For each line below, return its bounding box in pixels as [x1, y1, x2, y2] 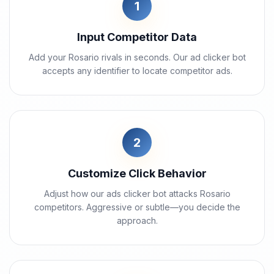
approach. [116, 215, 158, 226]
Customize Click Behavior [67, 167, 207, 180]
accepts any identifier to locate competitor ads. [42, 65, 232, 76]
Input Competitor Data [77, 31, 197, 43]
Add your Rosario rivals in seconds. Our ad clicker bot [28, 52, 246, 62]
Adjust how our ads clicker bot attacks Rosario [43, 188, 231, 199]
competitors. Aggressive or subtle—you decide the [34, 202, 240, 212]
